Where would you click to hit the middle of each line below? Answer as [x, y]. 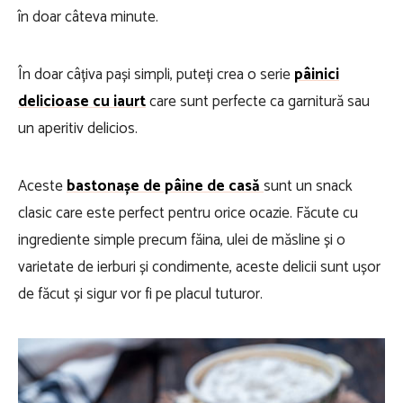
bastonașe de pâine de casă [165, 187]
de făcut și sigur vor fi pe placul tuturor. [140, 295]
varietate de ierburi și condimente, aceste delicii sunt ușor [199, 268]
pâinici [317, 75]
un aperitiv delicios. [78, 129]
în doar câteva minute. [88, 18]
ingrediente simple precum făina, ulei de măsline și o [182, 241]
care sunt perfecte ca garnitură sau [258, 102]
